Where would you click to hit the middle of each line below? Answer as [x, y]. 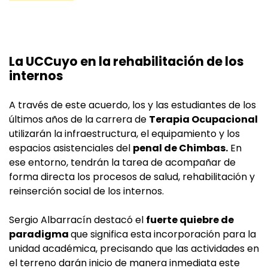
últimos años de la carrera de [79, 120]
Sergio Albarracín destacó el [77, 220]
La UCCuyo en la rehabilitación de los [127, 62]
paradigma [40, 234]
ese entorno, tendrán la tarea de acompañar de [122, 163]
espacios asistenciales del [71, 148]
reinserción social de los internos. [86, 191]
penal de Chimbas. [180, 148]
